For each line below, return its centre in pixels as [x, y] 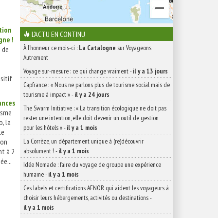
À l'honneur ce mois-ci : [51, 48]
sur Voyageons [134, 48]
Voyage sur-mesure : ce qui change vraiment [76, 71]
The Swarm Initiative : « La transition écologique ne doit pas [95, 108]
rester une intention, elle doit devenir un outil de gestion [91, 118]
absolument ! [39, 151]
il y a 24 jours [92, 94]
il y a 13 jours [150, 71]
